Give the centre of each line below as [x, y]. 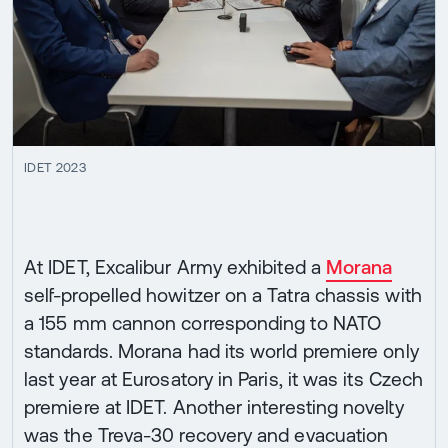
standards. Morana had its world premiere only [221, 350]
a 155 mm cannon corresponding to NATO [203, 322]
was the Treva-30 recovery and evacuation [206, 434]
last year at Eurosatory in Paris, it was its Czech [224, 378]
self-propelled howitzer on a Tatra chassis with [223, 294]
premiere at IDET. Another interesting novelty [214, 406]
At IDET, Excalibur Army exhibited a [175, 266]
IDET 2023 [55, 168]
